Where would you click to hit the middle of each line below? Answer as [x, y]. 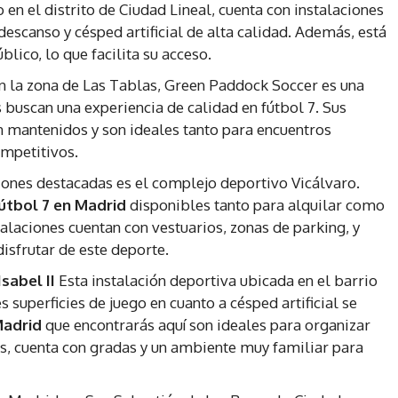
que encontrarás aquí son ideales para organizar [206, 325]
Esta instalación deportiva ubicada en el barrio [216, 281]
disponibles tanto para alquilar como [255, 205]
